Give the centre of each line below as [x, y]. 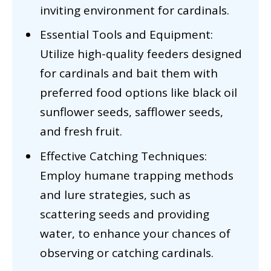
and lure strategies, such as [115, 194]
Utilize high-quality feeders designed [141, 54]
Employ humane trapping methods [137, 175]
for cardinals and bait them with [129, 73]
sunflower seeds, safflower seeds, [132, 112]
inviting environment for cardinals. [135, 11]
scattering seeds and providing [125, 214]
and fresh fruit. [81, 132]
